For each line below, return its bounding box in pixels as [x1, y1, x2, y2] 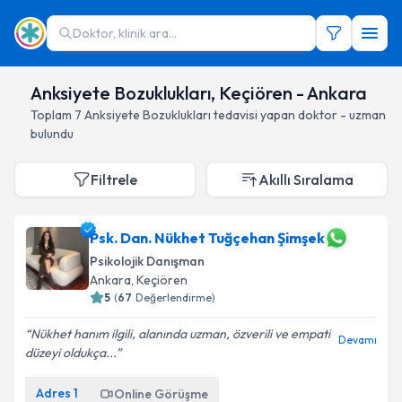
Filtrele [91, 170, 137, 188]
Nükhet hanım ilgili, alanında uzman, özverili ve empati [31, 326, 330, 342]
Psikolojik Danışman [90, 253, 205, 269]
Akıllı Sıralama [258, 170, 354, 188]
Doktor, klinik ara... [73, 25, 177, 41]
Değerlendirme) [135, 291, 215, 304]
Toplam [31, 107, 74, 123]
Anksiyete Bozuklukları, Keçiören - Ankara [31, 82, 367, 104]
